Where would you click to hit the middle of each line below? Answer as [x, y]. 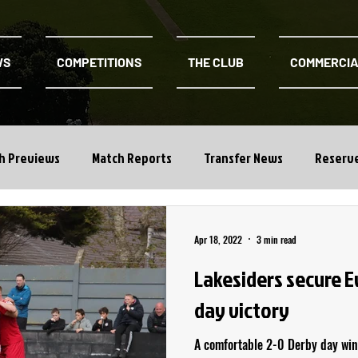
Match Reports [132, 157]
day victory [242, 310]
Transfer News [243, 157]
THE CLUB [216, 62]
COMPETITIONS [99, 62]
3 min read [276, 239]
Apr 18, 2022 [218, 239]
